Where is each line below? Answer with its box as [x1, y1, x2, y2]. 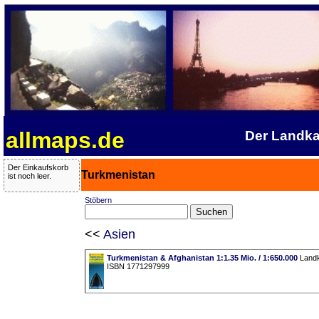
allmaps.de [6, 127, 125, 154]
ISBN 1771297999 [106, 262, 169, 271]
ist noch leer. [8, 172, 51, 181]
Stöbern [84, 196, 112, 205]
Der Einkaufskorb [8, 163, 68, 172]
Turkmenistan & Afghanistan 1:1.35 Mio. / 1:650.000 [106, 253, 298, 263]
